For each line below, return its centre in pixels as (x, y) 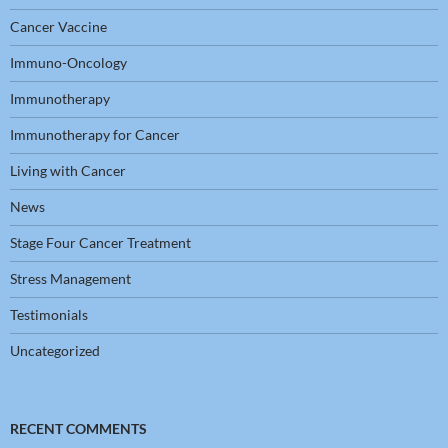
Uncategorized (55, 351)
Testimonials (49, 315)
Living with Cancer (68, 171)
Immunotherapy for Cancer (95, 135)
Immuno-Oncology (68, 63)
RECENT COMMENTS (78, 429)
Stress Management (70, 279)
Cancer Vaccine (58, 27)
